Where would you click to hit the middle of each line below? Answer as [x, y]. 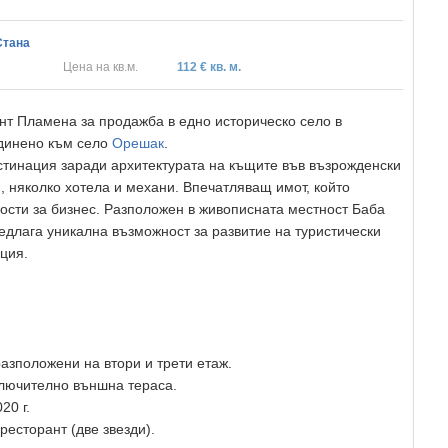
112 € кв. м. [209, 67]
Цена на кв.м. [100, 67]
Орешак [138, 143]
